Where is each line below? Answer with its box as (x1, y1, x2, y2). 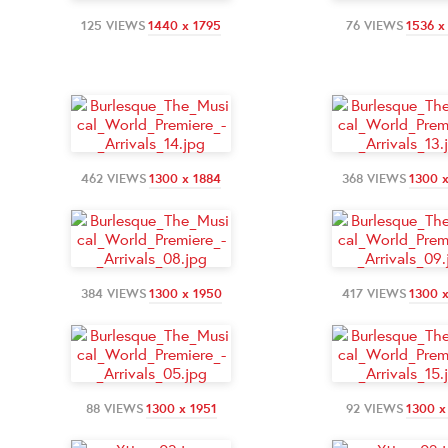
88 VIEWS (85, 399, 144, 417)
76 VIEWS (345, 16, 404, 34)
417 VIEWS (342, 284, 407, 302)
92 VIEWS (346, 399, 404, 417)
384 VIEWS (80, 284, 147, 302)
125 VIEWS (81, 16, 146, 34)
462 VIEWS (81, 169, 147, 187)
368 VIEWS (342, 169, 407, 187)
